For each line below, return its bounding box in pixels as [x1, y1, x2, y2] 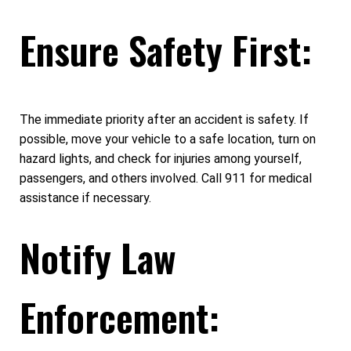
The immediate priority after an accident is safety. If [20, 111, 309, 127]
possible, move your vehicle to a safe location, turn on [20, 131, 316, 147]
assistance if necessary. [20, 190, 151, 205]
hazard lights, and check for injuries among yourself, [20, 150, 302, 166]
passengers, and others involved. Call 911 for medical [20, 170, 312, 186]
